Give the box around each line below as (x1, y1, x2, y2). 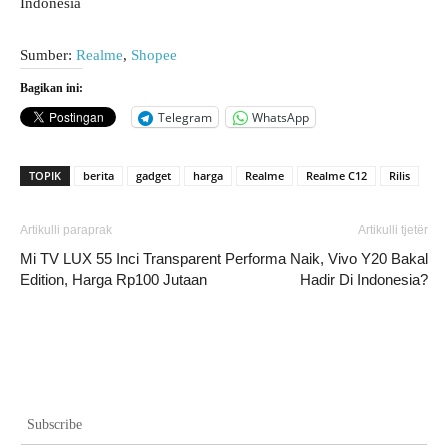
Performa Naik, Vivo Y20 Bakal (225, 250, 428, 267)
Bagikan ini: (20, 81, 83, 95)
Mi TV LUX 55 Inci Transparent (20, 250, 221, 267)
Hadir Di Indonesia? (300, 271, 428, 288)
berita (83, 168, 114, 183)
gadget (136, 168, 171, 183)
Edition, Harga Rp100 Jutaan (20, 271, 207, 288)
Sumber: (20, 47, 76, 63)
